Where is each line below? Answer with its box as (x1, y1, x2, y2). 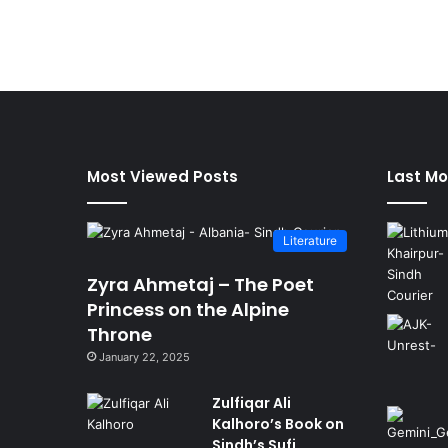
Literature (283, 232, 337, 248)
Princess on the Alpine (87, 296, 289, 322)
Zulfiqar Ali (212, 392, 291, 413)
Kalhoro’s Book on (212, 413, 344, 434)
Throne (87, 321, 152, 347)
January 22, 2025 (99, 349, 190, 364)
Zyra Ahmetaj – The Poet (87, 271, 314, 297)
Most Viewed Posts (87, 165, 238, 187)
